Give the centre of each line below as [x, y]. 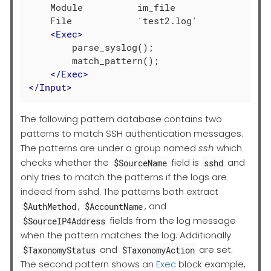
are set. [215, 250]
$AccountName [113, 206]
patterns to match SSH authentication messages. [132, 134]
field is [185, 163]
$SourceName [140, 163]
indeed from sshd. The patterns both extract [119, 192]
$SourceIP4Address [64, 221]
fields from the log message [172, 221]
